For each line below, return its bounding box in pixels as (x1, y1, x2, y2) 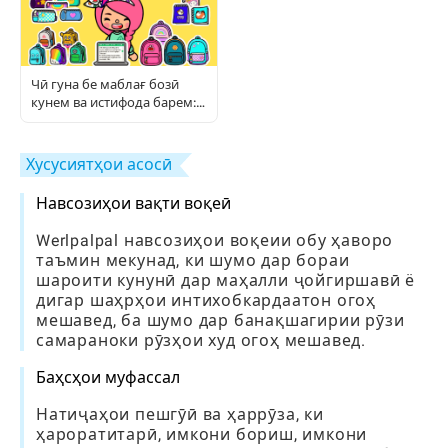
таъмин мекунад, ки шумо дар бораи (36, 251, 350, 270)
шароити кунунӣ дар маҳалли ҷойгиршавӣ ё (36, 271, 416, 290)
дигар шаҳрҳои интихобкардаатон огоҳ (36, 291, 376, 310)
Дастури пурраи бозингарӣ (31, 113, 201, 128)
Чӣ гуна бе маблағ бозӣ (31, 77, 179, 92)
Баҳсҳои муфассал (36, 368, 180, 387)
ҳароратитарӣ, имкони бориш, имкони (36, 425, 368, 444)
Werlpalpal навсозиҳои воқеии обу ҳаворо (36, 231, 394, 250)
